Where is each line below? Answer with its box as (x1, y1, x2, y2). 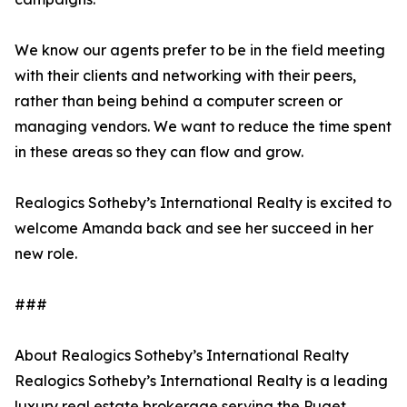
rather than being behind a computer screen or (15, 92, 342, 110)
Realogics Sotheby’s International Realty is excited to (15, 194, 392, 212)
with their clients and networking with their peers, (15, 66, 356, 84)
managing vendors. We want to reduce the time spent (15, 117, 392, 135)
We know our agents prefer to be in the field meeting (15, 41, 385, 59)
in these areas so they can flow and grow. (15, 143, 303, 161)
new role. (15, 244, 77, 263)
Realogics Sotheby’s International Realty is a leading (15, 372, 388, 390)
